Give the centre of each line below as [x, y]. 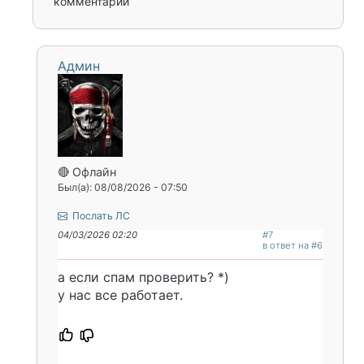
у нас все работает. [120, 295]
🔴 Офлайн [87, 172]
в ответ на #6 [292, 246]
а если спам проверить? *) [145, 277]
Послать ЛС [100, 216]
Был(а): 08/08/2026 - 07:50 [123, 188]
